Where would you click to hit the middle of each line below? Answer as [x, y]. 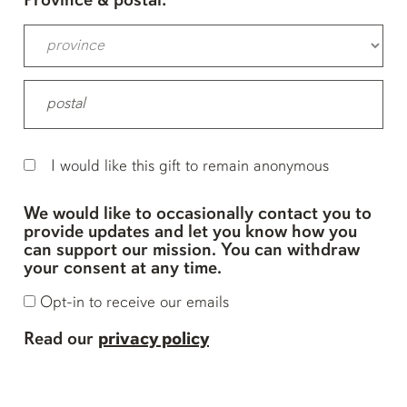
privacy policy [154, 340]
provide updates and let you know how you [190, 233]
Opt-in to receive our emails [134, 303]
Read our [59, 340]
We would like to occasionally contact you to [198, 215]
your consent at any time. [123, 269]
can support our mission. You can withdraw [192, 251]
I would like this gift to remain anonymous [190, 167]
